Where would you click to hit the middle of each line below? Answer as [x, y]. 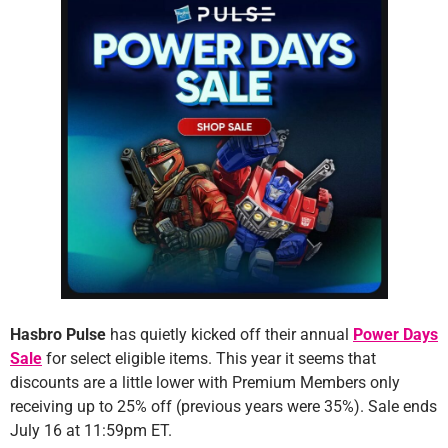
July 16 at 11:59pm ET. [91, 431]
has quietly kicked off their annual [229, 335]
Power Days [395, 335]
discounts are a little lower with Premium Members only [205, 383]
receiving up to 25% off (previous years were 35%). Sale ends [223, 407]
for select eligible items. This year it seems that [209, 359]
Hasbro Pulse [58, 335]
